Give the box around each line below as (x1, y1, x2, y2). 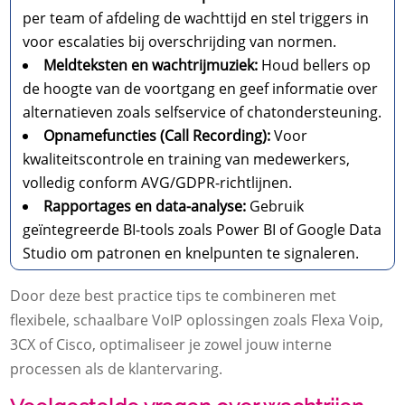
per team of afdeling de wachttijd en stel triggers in (23, 8, 370, 29)
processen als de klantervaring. (10, 359, 223, 380)
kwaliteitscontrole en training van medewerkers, (23, 149, 351, 170)
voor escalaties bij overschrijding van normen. (23, 32, 337, 52)
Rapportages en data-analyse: (43, 196, 247, 217)
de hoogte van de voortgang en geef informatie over (23, 79, 379, 99)
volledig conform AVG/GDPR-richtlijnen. (23, 173, 293, 193)
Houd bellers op (258, 55, 372, 76)
